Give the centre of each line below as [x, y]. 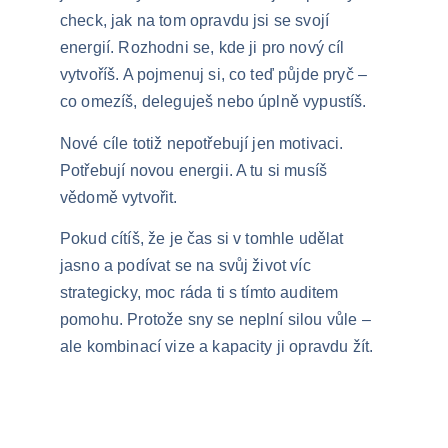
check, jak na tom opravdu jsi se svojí [197, 20]
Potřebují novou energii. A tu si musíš [196, 170]
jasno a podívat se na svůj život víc [187, 265]
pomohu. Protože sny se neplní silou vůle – [217, 319]
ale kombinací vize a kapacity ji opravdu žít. [217, 346]
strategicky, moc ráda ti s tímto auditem [201, 292]
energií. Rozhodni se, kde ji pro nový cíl [204, 47]
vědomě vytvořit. [119, 197]
